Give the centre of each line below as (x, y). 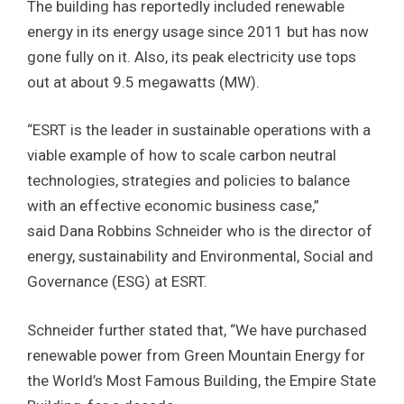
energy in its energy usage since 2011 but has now (198, 31)
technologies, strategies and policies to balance (188, 181)
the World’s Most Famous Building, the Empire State (202, 380)
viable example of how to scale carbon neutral (182, 156)
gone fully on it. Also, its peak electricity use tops (192, 56)
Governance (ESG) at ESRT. (117, 282)
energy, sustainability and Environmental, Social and (200, 257)
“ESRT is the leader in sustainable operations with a (199, 130)
